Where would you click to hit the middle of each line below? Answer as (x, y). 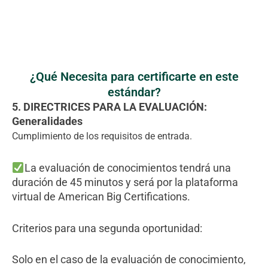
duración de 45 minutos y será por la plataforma (125, 182)
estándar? (134, 92)
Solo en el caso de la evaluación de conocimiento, (129, 260)
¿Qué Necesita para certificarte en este (134, 77)
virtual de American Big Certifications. (101, 196)
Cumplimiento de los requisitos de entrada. (102, 136)
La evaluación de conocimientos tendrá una (127, 167)
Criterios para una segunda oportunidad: (107, 228)
